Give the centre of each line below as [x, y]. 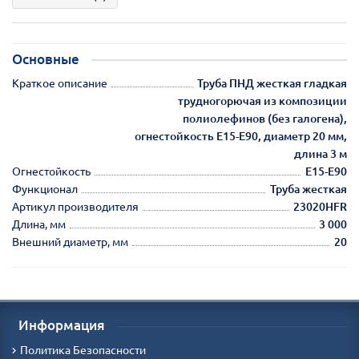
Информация [62, 325]
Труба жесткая [309, 189]
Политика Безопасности [83, 350]
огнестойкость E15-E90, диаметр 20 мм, [241, 136]
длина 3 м [321, 153]
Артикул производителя [75, 206]
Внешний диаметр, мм [70, 242]
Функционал [45, 189]
